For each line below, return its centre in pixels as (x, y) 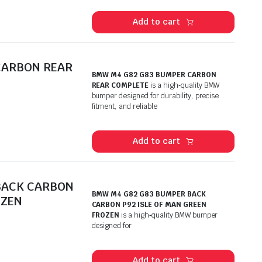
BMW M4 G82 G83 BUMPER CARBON (154, 75)
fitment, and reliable (124, 106)
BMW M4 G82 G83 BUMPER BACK (149, 194)
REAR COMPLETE (120, 85)
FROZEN (106, 215)
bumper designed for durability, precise (155, 96)
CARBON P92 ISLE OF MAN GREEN (149, 204)
